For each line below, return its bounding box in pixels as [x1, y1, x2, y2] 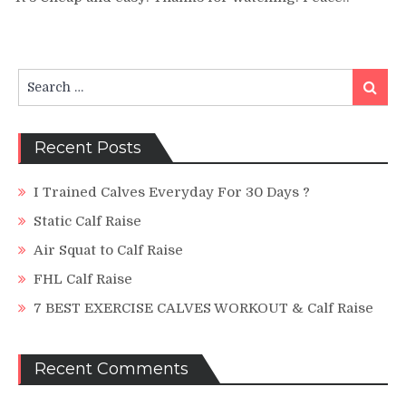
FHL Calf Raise [34, 270, 132, 287]
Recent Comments [34, 358, 188, 379]
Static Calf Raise [34, 212, 141, 229]
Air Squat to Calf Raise [34, 241, 183, 258]
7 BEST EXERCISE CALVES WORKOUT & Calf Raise [34, 299, 373, 316]
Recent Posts [34, 137, 141, 158]
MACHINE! [316, 48, 389, 64]
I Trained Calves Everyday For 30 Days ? [34, 183, 310, 200]
